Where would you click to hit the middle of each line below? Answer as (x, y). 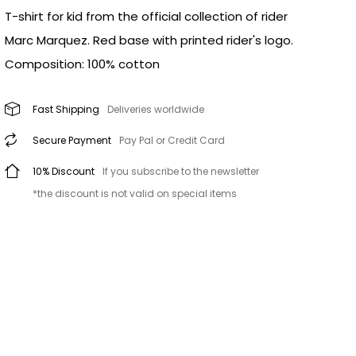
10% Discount (64, 172)
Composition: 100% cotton (82, 64)
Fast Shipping (66, 110)
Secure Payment (72, 141)
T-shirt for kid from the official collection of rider (146, 17)
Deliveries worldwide (156, 110)
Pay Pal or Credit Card (172, 141)
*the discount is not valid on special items (135, 194)
